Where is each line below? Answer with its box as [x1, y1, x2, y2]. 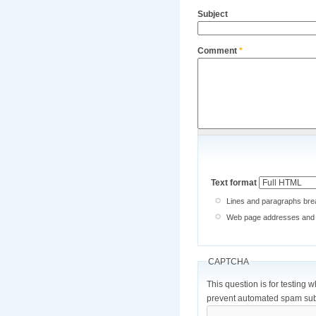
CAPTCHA [207, 256, 249, 267]
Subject [197, 9, 228, 20]
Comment [197, 46, 239, 56]
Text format [210, 177, 259, 188]
